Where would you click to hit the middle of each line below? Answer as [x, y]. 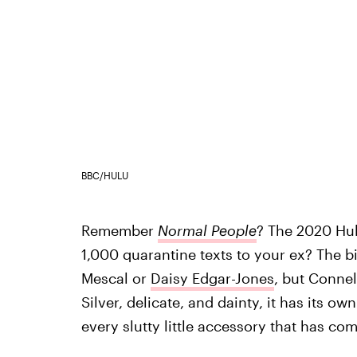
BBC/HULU [104, 176]
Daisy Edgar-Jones [212, 279]
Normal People [207, 231]
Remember [119, 231]
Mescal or [116, 279]
